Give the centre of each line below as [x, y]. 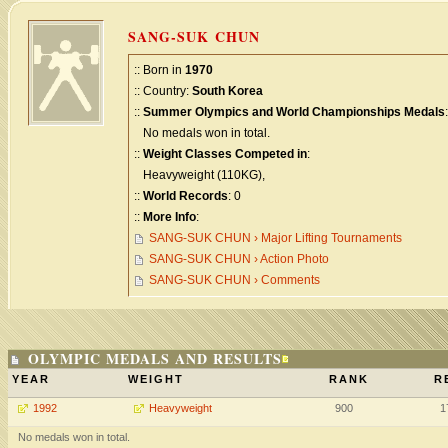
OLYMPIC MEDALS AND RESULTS [155, 358]
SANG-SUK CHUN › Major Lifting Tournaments [275, 238]
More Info [169, 217]
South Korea [227, 91]
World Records [185, 196]
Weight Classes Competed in [225, 154]
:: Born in [159, 70]
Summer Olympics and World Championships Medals [294, 112]
